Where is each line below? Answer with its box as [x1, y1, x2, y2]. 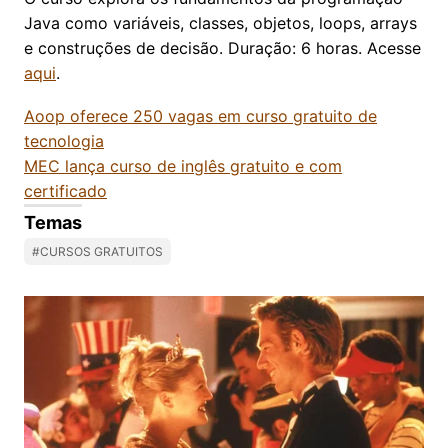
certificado [24, 180, 107, 201]
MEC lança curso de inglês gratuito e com [24, 155, 342, 176]
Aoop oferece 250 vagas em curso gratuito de [24, 105, 377, 126]
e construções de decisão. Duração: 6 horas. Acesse [24, 37, 421, 58]
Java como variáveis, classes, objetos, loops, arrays [24, 12, 417, 33]
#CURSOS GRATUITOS [32, 243, 163, 259]
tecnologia [24, 130, 104, 151]
